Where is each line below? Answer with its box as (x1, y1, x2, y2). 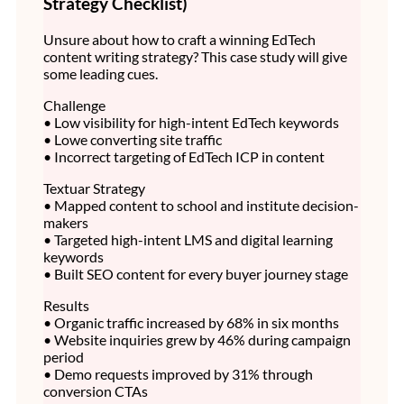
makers (43, 214, 88, 232)
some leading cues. (43, 65, 158, 83)
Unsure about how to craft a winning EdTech (43, 31, 316, 49)
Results (43, 297, 89, 315)
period (43, 348, 84, 366)
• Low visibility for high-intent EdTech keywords (43, 114, 339, 132)
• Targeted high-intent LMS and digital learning (43, 231, 333, 249)
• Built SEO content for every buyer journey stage (43, 265, 348, 283)
